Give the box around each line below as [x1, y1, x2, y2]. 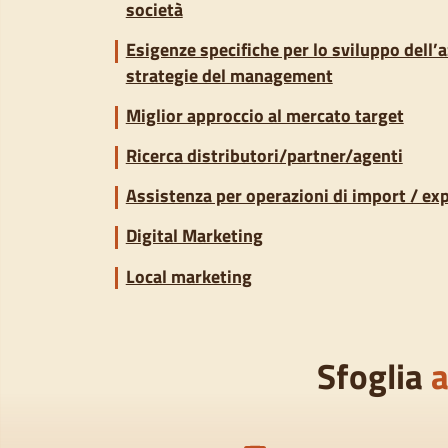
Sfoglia [317, 348, 431, 403]
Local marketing [125, 262, 252, 290]
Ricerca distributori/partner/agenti [125, 142, 403, 170]
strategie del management [125, 62, 333, 90]
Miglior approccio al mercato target [125, 102, 404, 130]
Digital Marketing [125, 222, 263, 250]
